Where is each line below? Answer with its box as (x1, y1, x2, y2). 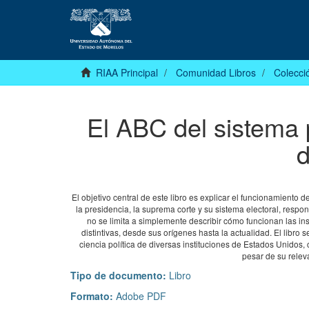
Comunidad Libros (176, 66, 256, 80)
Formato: (70, 289, 116, 303)
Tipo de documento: (70, 268, 169, 283)
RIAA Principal (96, 66, 158, 80)
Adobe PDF (116, 289, 166, 303)
